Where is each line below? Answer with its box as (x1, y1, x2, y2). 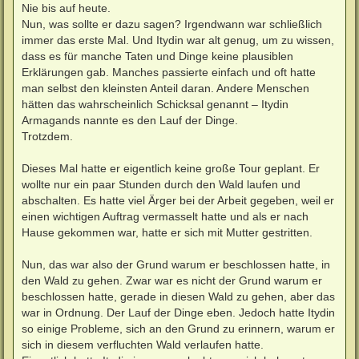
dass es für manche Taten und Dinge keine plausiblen (22, 49, 293, 63)
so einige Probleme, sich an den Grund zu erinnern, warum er (22, 321, 335, 335)
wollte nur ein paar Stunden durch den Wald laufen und (22, 177, 301, 191)
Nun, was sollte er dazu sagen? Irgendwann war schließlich (22, 17, 322, 30)
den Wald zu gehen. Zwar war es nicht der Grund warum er (22, 273, 322, 287)
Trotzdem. (22, 129, 73, 143)
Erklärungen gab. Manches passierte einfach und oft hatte (22, 65, 316, 79)
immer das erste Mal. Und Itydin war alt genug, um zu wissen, (22, 33, 334, 46)
